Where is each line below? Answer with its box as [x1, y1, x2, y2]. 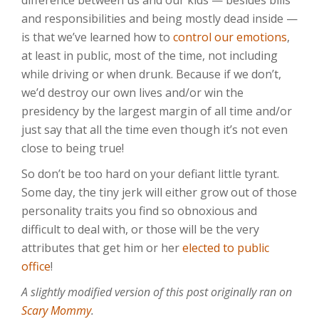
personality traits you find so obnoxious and [21, 203, 257, 219]
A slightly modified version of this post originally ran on [21, 284, 292, 300]
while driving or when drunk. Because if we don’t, [21, 66, 281, 82]
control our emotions [173, 29, 287, 45]
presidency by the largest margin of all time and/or [21, 103, 292, 119]
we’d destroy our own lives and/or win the [21, 85, 244, 100]
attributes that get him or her [21, 240, 182, 256]
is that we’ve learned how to [21, 29, 173, 45]
